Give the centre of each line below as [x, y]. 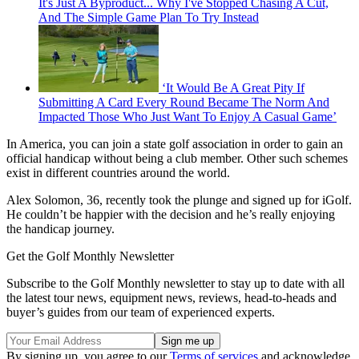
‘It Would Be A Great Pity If [233, 88]
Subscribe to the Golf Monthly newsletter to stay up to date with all [175, 284]
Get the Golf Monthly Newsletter [90, 256]
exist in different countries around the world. [118, 173]
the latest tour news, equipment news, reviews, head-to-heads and [171, 298]
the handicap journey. [61, 229]
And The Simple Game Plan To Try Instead [149, 18]
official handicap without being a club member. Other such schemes [177, 159]
